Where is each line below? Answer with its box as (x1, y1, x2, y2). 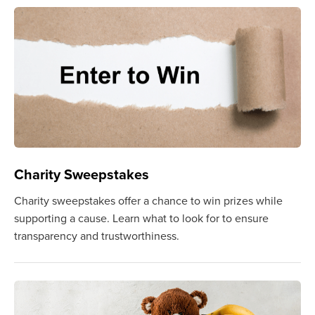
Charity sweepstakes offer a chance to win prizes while (14, 193, 283, 209)
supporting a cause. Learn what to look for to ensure (14, 210, 269, 226)
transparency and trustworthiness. (14, 228, 179, 244)
